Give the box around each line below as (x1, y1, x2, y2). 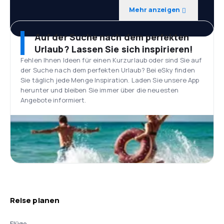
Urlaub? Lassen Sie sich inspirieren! (34, 43, 193, 55)
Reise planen (10, 195, 59, 205)
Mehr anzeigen (129, 5, 180, 14)
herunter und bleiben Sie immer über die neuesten (20, 85, 179, 94)
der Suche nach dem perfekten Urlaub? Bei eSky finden (20, 65, 195, 74)
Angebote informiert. (20, 95, 86, 104)
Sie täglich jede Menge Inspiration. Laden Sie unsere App (20, 75, 199, 84)
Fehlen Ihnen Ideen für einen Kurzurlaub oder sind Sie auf (20, 55, 202, 64)
